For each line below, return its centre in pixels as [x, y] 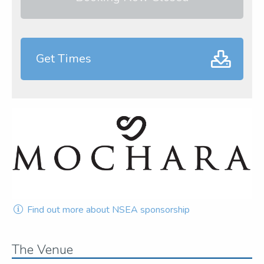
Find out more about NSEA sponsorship [108, 210]
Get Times [64, 58]
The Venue [42, 250]
